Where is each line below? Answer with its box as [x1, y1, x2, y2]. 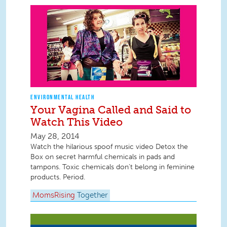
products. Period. [30, 173, 85, 182]
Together [77, 192, 108, 199]
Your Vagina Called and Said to [30, 103, 191, 117]
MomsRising [32, 192, 75, 199]
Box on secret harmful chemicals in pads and [30, 153, 175, 162]
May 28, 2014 [30, 131, 80, 141]
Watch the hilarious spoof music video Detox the [30, 142, 188, 152]
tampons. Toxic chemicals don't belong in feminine [30, 163, 195, 172]
